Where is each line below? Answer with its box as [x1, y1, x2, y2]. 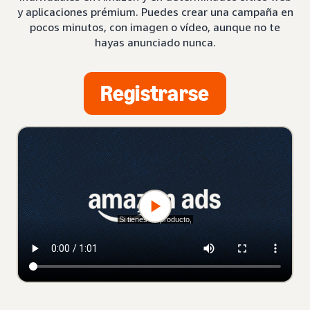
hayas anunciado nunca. [94, 35, 216, 49]
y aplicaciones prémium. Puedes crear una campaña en [17, 5, 293, 19]
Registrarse [100, 80, 210, 107]
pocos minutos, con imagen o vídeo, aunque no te [30, 20, 280, 34]
